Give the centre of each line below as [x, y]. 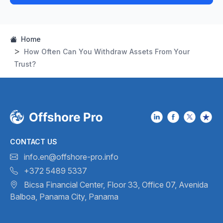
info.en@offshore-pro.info [70, 157]
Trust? [25, 64]
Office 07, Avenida [174, 185]
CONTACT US [34, 142]
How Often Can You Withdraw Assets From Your [107, 52]
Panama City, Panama [78, 197]
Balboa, [24, 197]
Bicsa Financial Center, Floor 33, [81, 185]
